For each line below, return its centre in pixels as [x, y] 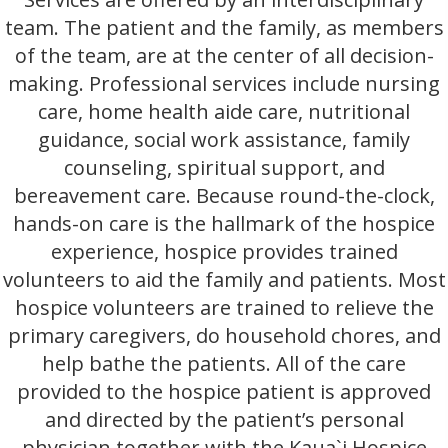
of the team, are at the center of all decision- [224, 55]
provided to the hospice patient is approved [224, 391]
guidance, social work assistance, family [224, 139]
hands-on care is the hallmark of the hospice [224, 223]
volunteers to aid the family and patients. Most [224, 279]
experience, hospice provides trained [224, 251]
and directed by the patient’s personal [224, 419]
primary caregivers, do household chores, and [224, 335]
